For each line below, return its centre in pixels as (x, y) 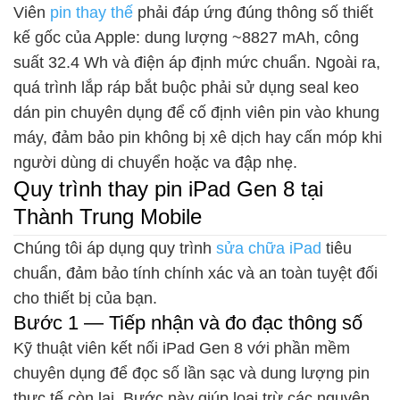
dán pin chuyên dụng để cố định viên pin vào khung (196, 113)
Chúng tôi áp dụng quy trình (115, 249)
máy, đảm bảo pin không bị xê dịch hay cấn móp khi (198, 138)
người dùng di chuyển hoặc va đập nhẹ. (155, 163)
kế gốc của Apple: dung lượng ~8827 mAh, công (186, 38)
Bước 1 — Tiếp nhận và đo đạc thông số (188, 323)
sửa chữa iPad (271, 249)
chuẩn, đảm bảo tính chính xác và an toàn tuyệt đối (196, 274)
